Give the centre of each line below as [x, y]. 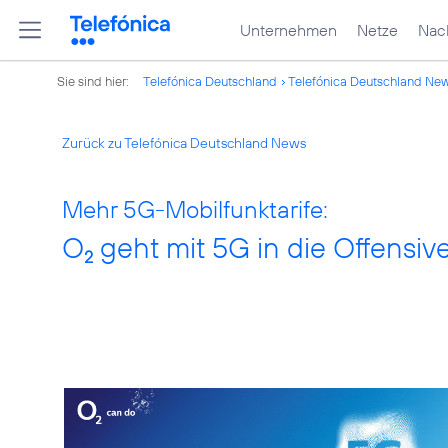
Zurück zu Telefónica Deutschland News [184, 143]
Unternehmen [288, 30]
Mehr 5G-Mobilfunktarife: [195, 209]
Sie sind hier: [94, 81]
